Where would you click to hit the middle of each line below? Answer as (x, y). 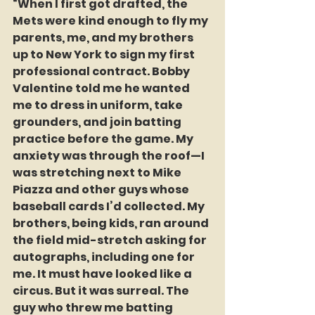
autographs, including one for (105, 257)
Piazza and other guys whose (102, 189)
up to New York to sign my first (105, 54)
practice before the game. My (104, 139)
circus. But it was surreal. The (102, 290)
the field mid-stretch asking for (111, 240)
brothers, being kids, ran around (112, 223)
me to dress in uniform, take (99, 105)
